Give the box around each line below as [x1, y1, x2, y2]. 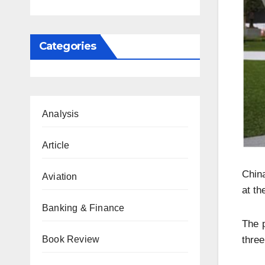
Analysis [42, 109, 79, 119]
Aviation [42, 172, 77, 182]
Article [42, 140, 70, 150]
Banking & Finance [42, 203, 125, 213]
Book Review [42, 234, 100, 244]
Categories [39, 40, 96, 53]
